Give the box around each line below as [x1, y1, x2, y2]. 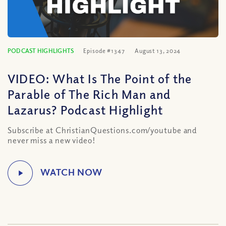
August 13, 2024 [134, 47, 181, 54]
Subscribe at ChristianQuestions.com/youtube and [8, 125, 197, 135]
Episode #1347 [83, 47, 125, 54]
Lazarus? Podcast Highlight [8, 102, 163, 117]
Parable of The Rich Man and [8, 86, 171, 101]
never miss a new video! [8, 135, 96, 145]
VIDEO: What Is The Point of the [8, 71, 192, 86]
